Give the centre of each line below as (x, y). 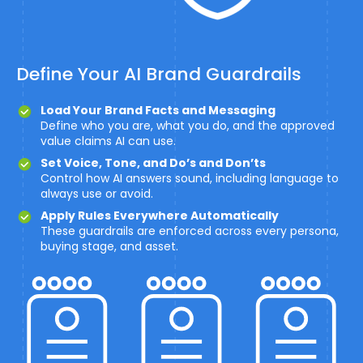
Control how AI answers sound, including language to (190, 178)
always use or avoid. (97, 194)
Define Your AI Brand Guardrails (159, 74)
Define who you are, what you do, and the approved (188, 126)
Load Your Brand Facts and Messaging (158, 110)
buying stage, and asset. (109, 246)
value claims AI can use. (108, 141)
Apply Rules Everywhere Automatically (160, 216)
